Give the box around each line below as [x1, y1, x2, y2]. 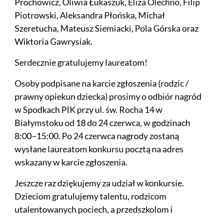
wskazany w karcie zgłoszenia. [15, 157, 127, 168]
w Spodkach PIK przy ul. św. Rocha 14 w [15, 104, 163, 115]
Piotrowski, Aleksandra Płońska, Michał [15, 10, 165, 21]
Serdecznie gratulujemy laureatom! [15, 57, 147, 68]
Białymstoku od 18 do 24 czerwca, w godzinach [15, 117, 190, 128]
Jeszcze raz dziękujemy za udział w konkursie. [15, 178, 184, 189]
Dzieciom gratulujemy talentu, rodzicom [15, 191, 166, 202]
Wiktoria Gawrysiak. [15, 36, 92, 47]
